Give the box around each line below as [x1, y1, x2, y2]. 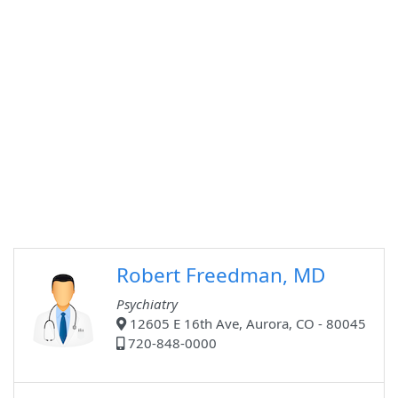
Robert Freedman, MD [116, 261, 325, 290]
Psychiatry [116, 295, 178, 314]
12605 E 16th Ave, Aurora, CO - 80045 [126, 314, 366, 333]
